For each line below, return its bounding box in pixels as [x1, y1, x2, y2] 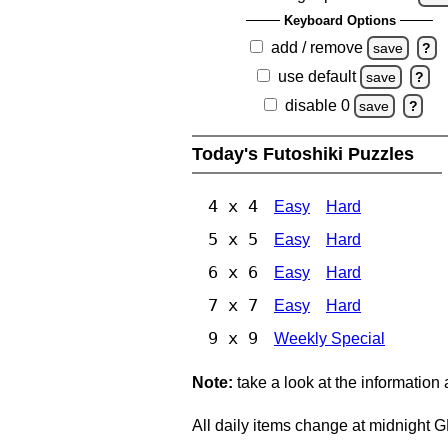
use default [278, 67, 357, 85]
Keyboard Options [283, 12, 396, 28]
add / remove [271, 38, 364, 56]
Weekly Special [274, 329, 385, 347]
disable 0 [284, 96, 350, 114]
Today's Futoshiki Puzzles [192, 143, 419, 164]
